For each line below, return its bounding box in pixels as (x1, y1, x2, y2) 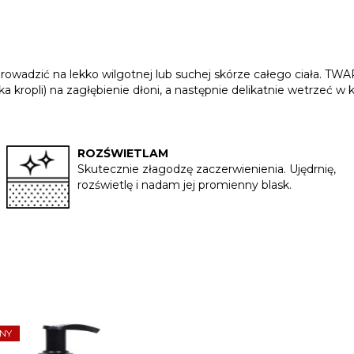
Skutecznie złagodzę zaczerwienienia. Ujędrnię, (77, 162, 337, 177)
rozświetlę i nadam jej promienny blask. (77, 178, 292, 193)
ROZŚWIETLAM (77, 146, 169, 161)
